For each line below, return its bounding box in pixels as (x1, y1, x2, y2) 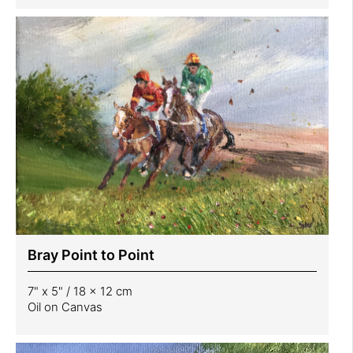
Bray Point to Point (28, 246, 154, 263)
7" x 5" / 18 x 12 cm (28, 283, 132, 299)
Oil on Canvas (28, 299, 102, 314)
